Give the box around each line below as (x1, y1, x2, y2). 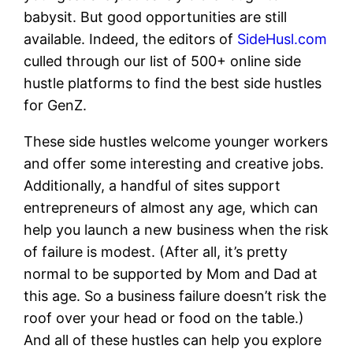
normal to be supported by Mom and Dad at (24, 266, 318, 283)
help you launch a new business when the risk (24, 221, 329, 239)
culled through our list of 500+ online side (24, 53, 302, 70)
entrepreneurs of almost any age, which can (24, 199, 319, 217)
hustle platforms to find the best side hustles (24, 75, 322, 92)
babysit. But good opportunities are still (24, 9, 288, 26)
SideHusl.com (237, 31, 328, 48)
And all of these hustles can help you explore (24, 332, 322, 349)
